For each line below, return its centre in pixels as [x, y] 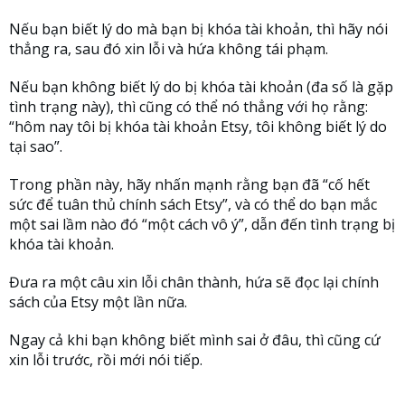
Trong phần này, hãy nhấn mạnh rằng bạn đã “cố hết [189, 185]
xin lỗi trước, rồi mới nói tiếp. [106, 360]
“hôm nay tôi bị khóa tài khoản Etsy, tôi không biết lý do [198, 127]
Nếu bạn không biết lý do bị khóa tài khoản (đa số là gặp [201, 87]
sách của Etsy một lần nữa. [98, 302]
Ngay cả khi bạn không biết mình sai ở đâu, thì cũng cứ [195, 340]
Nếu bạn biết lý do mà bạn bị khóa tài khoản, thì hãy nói [198, 29]
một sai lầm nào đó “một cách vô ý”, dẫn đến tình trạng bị [202, 225]
